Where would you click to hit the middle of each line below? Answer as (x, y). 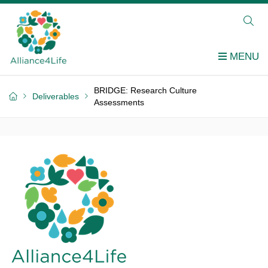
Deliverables (56, 96)
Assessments (119, 102)
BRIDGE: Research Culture (145, 90)
